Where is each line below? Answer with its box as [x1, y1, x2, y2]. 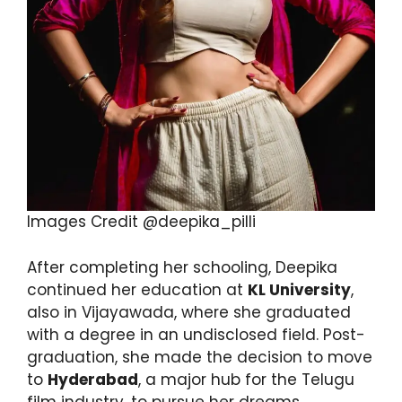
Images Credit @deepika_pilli [27, 211, 256, 233]
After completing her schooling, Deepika [27, 256, 337, 278]
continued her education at [27, 278, 248, 301]
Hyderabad [48, 368, 138, 390]
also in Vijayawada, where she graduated [27, 301, 351, 323]
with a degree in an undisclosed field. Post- [27, 323, 365, 345]
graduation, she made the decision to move [27, 345, 372, 368]
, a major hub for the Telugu [138, 368, 354, 390]
